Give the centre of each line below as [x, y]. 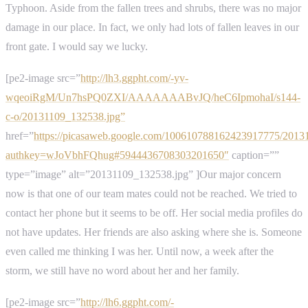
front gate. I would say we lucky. [77, 46]
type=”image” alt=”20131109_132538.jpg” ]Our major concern [143, 174]
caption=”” [254, 155]
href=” [20, 135]
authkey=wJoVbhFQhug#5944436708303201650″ [117, 155]
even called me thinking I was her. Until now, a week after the [140, 251]
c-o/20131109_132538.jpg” [65, 116]
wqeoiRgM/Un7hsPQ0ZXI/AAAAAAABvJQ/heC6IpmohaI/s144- [153, 97]
